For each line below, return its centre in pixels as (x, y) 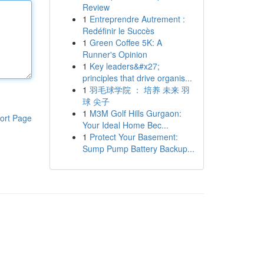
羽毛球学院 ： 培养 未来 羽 (139, 90)
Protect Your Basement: (133, 137)
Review (96, 7)
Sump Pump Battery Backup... (138, 148)
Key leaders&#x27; (124, 66)
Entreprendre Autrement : (137, 19)
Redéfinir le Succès (118, 31)
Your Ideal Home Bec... (125, 125)
